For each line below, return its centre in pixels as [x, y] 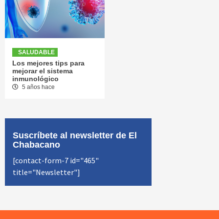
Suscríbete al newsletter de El [75, 135]
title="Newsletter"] [46, 172]
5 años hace [38, 87]
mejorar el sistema [43, 71]
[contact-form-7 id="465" [56, 160]
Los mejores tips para [48, 63]
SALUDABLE [36, 52]
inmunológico [35, 78]
